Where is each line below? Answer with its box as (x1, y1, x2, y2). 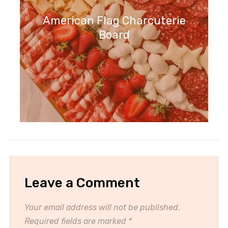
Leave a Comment (24, 175, 140, 191)
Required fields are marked (24, 216, 128, 226)
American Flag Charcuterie (42, 13, 186, 27)
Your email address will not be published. (24, 202, 180, 212)
